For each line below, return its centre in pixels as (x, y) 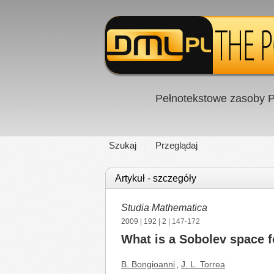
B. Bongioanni (148, 264)
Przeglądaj (176, 145)
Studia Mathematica (164, 208)
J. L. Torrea (203, 264)
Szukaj (123, 145)
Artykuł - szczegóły (156, 178)
